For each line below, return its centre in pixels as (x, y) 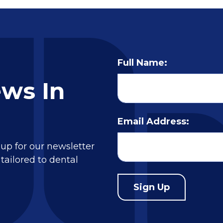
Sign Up (152, 187)
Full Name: (142, 63)
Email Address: (153, 122)
